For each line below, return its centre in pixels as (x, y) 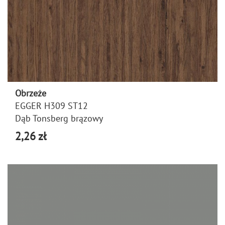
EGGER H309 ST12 (51, 106)
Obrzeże (31, 93)
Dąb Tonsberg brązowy (59, 118)
